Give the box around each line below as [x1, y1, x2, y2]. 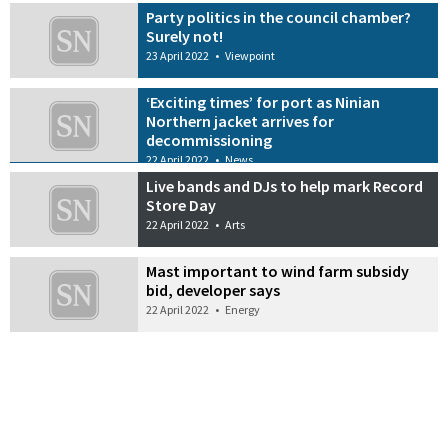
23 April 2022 [146, 47, 210, 63]
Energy [225, 302, 261, 318]
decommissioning [146, 129, 273, 150]
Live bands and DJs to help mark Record [146, 176, 424, 197]
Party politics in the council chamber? [146, 6, 412, 27]
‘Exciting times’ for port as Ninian [146, 91, 381, 112]
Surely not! [146, 25, 224, 46]
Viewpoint [225, 47, 276, 63]
